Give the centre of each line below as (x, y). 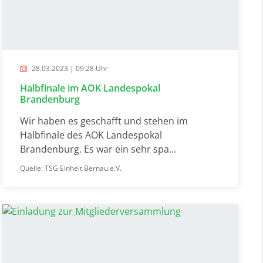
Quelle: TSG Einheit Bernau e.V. (71, 168)
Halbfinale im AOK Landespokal (90, 88)
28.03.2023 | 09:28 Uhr (69, 68)
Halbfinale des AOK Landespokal (91, 135)
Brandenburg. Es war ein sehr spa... (98, 149)
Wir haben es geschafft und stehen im (104, 121)
